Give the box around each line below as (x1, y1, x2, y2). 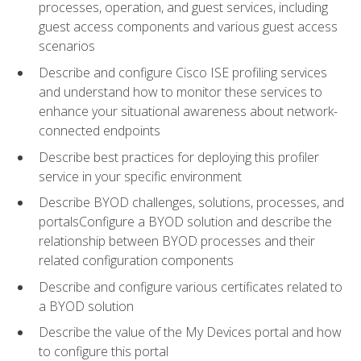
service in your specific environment (39, 167, 242, 185)
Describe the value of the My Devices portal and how (39, 323, 342, 342)
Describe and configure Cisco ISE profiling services (39, 63, 327, 81)
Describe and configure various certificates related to (39, 277, 342, 296)
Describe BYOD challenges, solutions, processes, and (39, 193, 344, 212)
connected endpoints (39, 121, 160, 139)
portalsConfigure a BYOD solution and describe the (39, 213, 332, 231)
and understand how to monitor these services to (39, 82, 322, 101)
